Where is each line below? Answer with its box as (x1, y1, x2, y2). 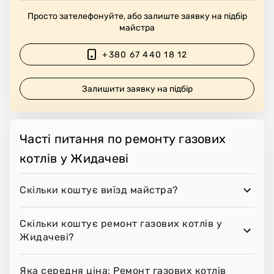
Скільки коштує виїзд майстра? (20, 184, 179, 196)
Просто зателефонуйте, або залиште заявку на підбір (27, 11, 247, 22)
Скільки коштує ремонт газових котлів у (20, 218, 222, 230)
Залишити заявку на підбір (82, 83, 193, 94)
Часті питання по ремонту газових (20, 131, 226, 147)
